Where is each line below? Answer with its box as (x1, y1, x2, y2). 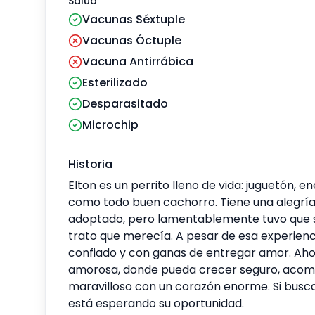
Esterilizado (82, 74, 148, 91)
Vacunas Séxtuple (82, 11, 185, 27)
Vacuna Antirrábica (82, 53, 193, 70)
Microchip (82, 116, 139, 133)
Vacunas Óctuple (82, 32, 181, 49)
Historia (68, 155, 112, 172)
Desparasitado (82, 95, 168, 112)
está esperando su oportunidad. (68, 295, 244, 311)
